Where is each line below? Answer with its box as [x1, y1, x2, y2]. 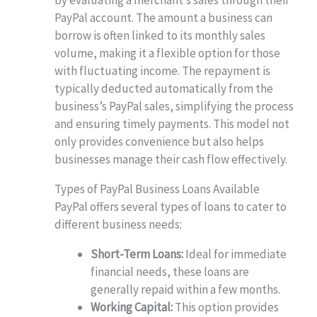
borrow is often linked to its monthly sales [54, 27, 266, 43]
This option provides [173, 299, 279, 315]
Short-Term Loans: [91, 246, 184, 262]
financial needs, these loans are [91, 263, 250, 279]
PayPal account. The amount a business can [54, 9, 273, 25]
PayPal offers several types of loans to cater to [54, 198, 287, 214]
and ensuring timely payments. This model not [54, 115, 290, 132]
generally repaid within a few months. [91, 281, 281, 297]
